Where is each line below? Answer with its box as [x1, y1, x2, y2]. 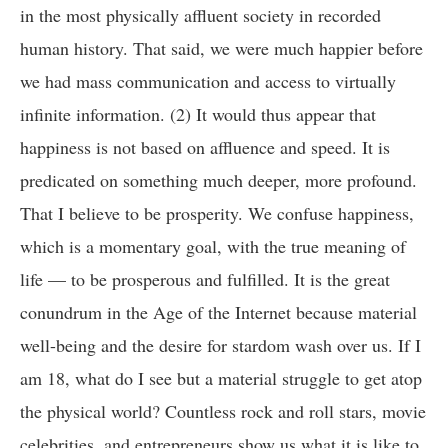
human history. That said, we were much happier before [20, 36, 423, 60]
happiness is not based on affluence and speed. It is [20, 135, 390, 159]
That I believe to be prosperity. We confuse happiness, [20, 201, 414, 225]
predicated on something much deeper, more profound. [20, 168, 417, 192]
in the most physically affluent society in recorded [20, 3, 381, 27]
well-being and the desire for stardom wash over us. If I [20, 333, 421, 357]
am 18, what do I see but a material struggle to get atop [20, 366, 422, 390]
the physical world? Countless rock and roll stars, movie [20, 399, 426, 423]
